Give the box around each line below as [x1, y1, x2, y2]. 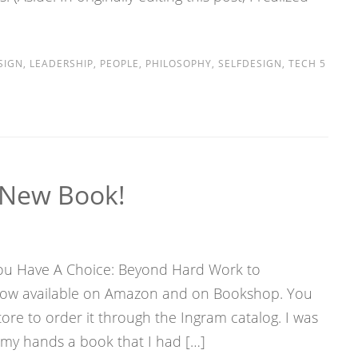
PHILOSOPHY [145, 57, 212, 70]
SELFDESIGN [217, 57, 282, 70]
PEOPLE [99, 57, 139, 70]
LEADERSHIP [29, 57, 93, 70]
